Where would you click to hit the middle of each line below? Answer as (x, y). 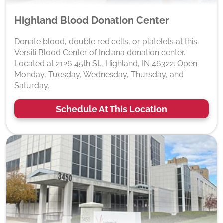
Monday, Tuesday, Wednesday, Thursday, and (99, 74)
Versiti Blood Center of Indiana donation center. (100, 52)
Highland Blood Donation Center (92, 20)
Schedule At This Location (111, 109)
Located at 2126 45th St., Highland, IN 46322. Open (106, 63)
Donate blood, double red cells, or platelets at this (106, 41)
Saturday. (32, 85)
